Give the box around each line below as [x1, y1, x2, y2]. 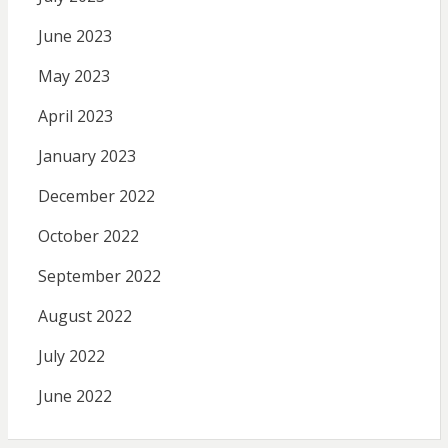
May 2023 [37, 64, 110, 87]
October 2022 [37, 224, 139, 247]
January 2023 [37, 144, 136, 167]
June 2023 [37, 24, 112, 47]
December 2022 [37, 184, 155, 207]
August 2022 [37, 304, 132, 327]
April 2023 [37, 104, 113, 127]
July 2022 [37, 344, 105, 367]
